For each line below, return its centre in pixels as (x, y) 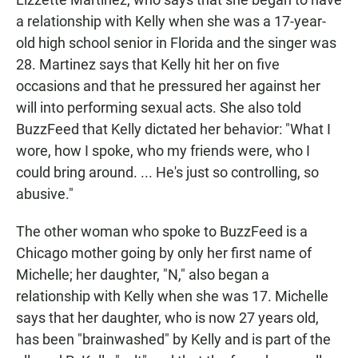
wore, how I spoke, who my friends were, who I (163, 151)
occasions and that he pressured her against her (168, 86)
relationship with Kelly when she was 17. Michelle (172, 296)
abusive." (45, 194)
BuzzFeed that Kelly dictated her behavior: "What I (173, 129)
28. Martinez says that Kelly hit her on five (148, 65)
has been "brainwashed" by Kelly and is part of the (173, 340)
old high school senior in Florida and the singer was (176, 43)
